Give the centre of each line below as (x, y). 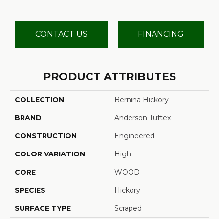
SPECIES (30, 190)
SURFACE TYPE (43, 208)
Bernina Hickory (142, 99)
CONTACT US (61, 34)
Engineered (134, 136)
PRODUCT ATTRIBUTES (109, 76)
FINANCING (161, 34)
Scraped (128, 208)
